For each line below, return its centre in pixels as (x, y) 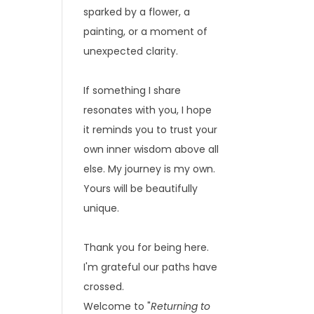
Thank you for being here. (146, 247)
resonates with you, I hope (148, 110)
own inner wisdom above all (151, 149)
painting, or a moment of (146, 32)
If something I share (132, 90)
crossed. (104, 287)
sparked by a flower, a (137, 12)
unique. (102, 208)
